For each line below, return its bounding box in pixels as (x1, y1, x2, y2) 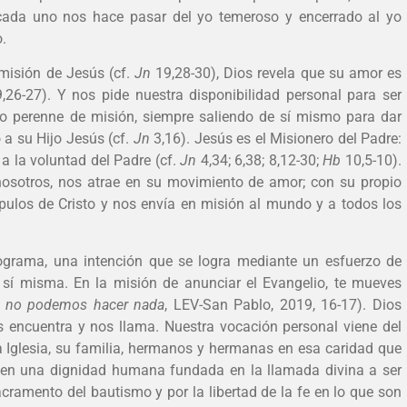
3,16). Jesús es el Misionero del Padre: (149, 130, 402, 148)
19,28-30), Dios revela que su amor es (151, 65, 402, 83)
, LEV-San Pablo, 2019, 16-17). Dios (164, 295, 402, 313)
